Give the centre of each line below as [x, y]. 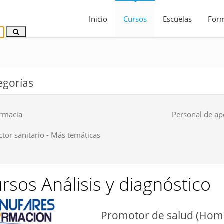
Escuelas [177, 19]
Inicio [98, 19]
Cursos [135, 19]
